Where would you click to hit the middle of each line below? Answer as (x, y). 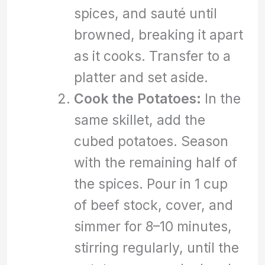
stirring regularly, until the (156, 247)
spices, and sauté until (145, 13)
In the (221, 98)
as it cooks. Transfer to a (152, 56)
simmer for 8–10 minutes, (153, 226)
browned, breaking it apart (158, 34)
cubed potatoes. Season (151, 141)
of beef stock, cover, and (153, 205)
